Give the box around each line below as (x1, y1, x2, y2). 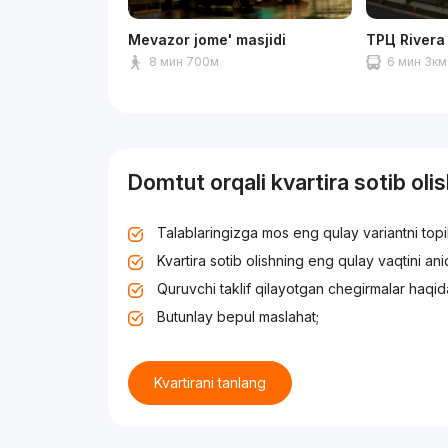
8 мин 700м (149, 54, 220, 69)
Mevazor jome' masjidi (128, 31, 287, 48)
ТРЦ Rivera (366, 31, 446, 48)
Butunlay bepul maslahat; (157, 308, 320, 325)
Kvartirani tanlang (154, 374, 267, 391)
